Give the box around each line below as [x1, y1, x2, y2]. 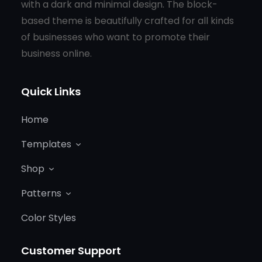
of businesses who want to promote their [21, 30, 210, 44]
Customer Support [21, 243, 121, 258]
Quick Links [21, 84, 81, 99]
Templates [21, 137, 71, 151]
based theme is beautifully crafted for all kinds [21, 14, 234, 28]
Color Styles [21, 211, 76, 225]
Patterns [21, 187, 61, 201]
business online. [21, 47, 92, 61]
